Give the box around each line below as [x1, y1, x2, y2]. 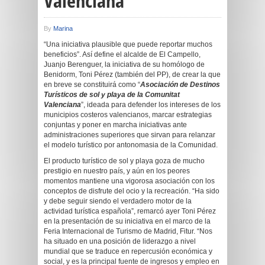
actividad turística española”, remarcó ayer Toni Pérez [44, 207, 216, 215]
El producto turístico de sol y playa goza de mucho [44, 157, 205, 165]
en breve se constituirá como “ [44, 80, 140, 89]
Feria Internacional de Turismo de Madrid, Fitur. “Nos [44, 227, 212, 235]
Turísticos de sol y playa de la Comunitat [44, 91, 180, 99]
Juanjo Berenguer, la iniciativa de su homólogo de [44, 60, 205, 69]
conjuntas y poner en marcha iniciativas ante [44, 121, 187, 129]
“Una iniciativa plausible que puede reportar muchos [44, 40, 212, 49]
